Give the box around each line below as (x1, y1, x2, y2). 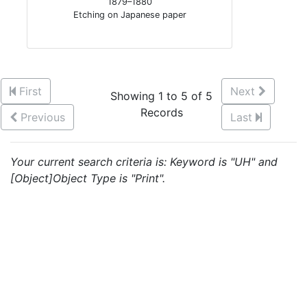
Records (140, 106, 183, 119)
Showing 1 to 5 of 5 (110, 89, 212, 103)
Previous (21, 110, 65, 124)
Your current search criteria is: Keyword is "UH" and (10, 155, 278, 169)
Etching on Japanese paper (73, 10, 186, 20)
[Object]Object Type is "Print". (10, 171, 165, 185)
